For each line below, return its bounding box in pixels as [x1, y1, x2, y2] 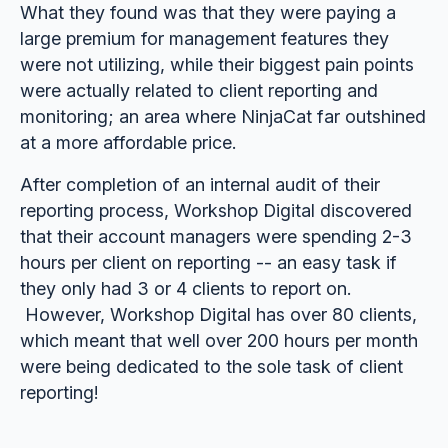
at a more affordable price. [19, 132, 237, 154]
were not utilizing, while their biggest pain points [19, 54, 414, 76]
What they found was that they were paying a [19, 2, 396, 24]
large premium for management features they [19, 28, 389, 50]
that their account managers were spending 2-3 [19, 226, 412, 248]
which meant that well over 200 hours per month [19, 330, 418, 352]
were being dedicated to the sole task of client [19, 356, 403, 378]
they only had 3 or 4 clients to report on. [19, 278, 352, 300]
